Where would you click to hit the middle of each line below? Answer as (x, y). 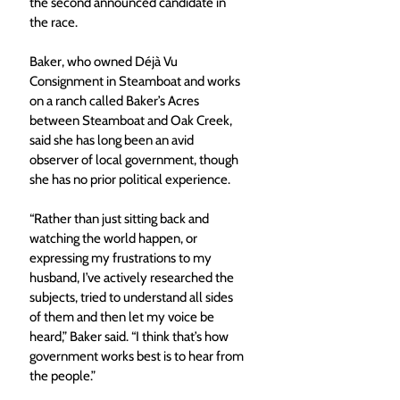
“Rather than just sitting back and (121, 218)
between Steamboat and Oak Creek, (132, 120)
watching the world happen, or (115, 238)
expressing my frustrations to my (122, 258)
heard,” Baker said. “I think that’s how (130, 336)
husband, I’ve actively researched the (133, 277)
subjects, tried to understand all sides (133, 297)
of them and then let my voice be (123, 317)
